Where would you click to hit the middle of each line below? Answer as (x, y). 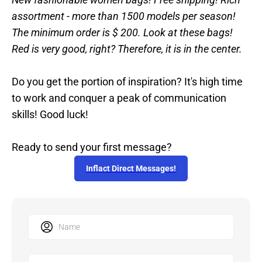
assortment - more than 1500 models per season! (124, 16)
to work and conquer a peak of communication (119, 98)
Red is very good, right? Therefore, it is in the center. (127, 49)
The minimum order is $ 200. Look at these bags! (122, 33)
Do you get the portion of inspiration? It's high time (127, 82)
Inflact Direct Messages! (131, 169)
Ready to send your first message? (92, 147)
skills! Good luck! (50, 115)
